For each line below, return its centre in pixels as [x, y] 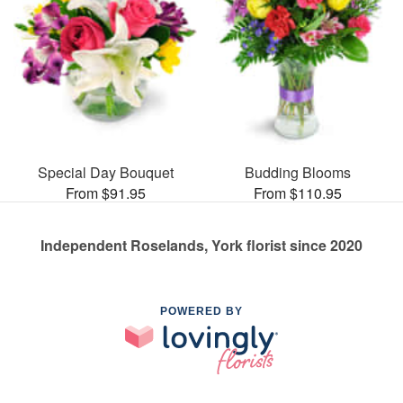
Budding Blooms [298, 172]
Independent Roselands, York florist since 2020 [201, 245]
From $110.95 [298, 193]
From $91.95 [105, 193]
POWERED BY [201, 311]
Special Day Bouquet [105, 172]
